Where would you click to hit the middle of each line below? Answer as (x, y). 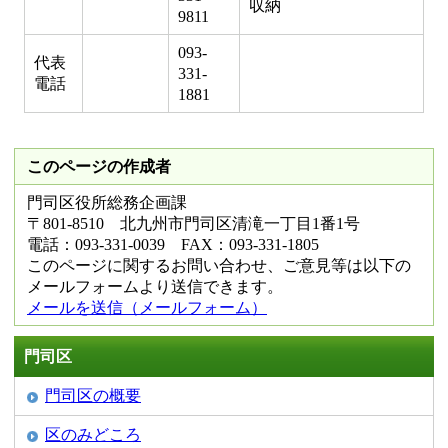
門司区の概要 (93, 395)
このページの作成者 (99, 166)
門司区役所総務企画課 (107, 202)
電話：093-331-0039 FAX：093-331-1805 (173, 244)
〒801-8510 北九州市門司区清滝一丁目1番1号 (193, 223)
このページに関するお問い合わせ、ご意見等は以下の (219, 265)
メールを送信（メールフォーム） (147, 307)
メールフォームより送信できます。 (155, 286)
